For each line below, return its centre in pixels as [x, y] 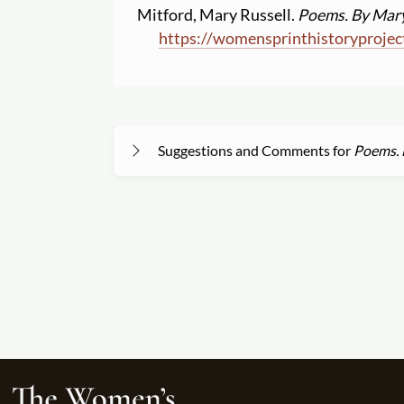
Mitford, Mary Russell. [218, 15]
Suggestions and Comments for [256, 151]
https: [180, 39]
